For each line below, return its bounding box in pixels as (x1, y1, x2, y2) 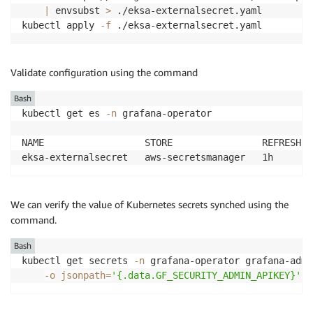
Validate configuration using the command (10, 66, 198, 78)
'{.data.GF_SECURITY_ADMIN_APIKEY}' (111, 269, 301, 281)
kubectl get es (22, 107, 105, 119)
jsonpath (61, 269, 105, 281)
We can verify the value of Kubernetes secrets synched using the (10, 198, 289, 210)
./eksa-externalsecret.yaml (111, 4, 262, 16)
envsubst (50, 4, 105, 16)
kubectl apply (22, 19, 100, 31)
